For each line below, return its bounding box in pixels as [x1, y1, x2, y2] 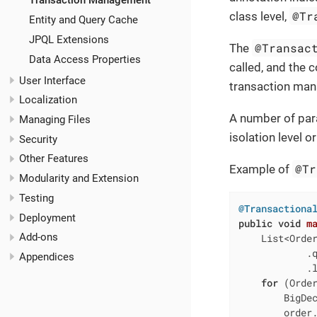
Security [19, 132, 57, 146]
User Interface [19, 74, 86, 87]
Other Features [19, 152, 88, 166]
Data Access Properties [28, 52, 141, 66]
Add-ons [19, 231, 58, 244]
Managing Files [19, 113, 91, 126]
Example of [229, 161, 292, 176]
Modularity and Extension [19, 172, 139, 185]
